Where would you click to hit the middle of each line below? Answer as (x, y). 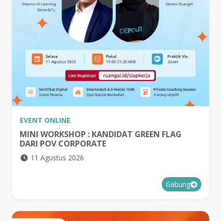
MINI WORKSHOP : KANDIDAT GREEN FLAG (101, 134)
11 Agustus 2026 (57, 158)
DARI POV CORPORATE (63, 144)
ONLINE (57, 120)
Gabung (178, 184)
